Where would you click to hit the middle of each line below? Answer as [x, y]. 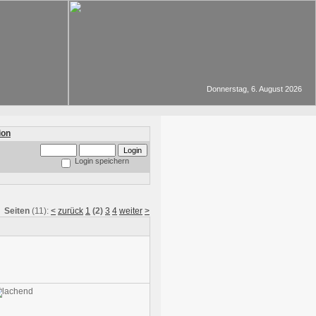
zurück [71, 211]
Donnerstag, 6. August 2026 [254, 89]
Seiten [17, 211]
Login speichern [102, 161]
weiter [131, 211]
